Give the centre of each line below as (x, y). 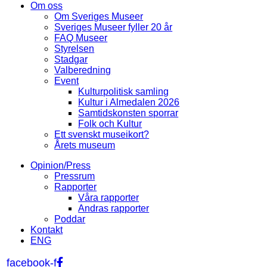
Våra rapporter (109, 198)
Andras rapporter (114, 208)
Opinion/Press (61, 165)
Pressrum (75, 176)
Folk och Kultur (110, 124)
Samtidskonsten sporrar (128, 113)
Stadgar (71, 59)
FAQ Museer (81, 38)
